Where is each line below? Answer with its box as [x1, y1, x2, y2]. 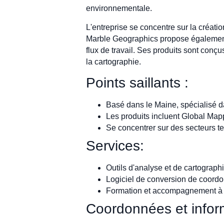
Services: [86, 137, 144, 153]
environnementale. [86, 4, 152, 13]
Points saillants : [86, 74, 188, 90]
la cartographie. [86, 57, 141, 66]
